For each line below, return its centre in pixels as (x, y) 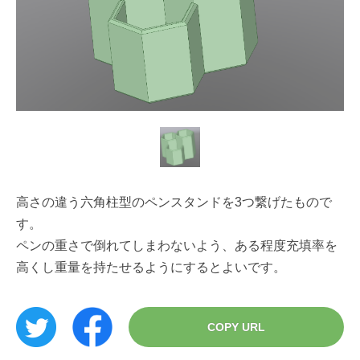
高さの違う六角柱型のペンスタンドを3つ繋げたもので (174, 202)
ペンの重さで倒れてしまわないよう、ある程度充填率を (177, 245)
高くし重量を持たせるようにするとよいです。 (151, 267)
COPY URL (236, 327)
